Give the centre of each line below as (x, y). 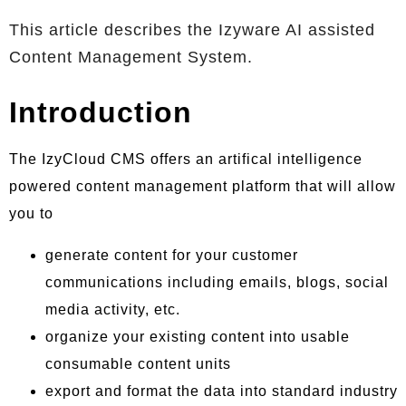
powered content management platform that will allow (203, 186)
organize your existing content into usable (198, 336)
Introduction (101, 113)
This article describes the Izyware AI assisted (192, 29)
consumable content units (138, 363)
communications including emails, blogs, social (217, 282)
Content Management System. (131, 57)
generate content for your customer (172, 255)
